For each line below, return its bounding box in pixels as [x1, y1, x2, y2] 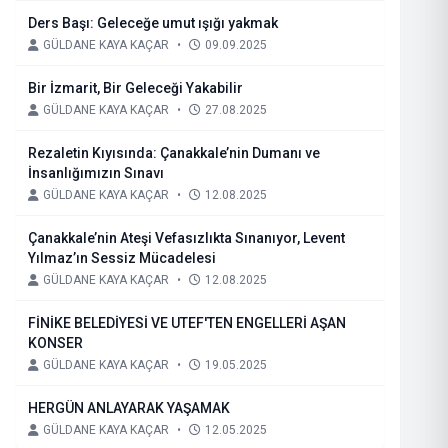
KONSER [28, 335, 83, 351]
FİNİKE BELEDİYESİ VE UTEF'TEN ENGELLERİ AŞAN [28, 315, 346, 331]
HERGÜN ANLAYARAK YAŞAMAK [28, 400, 230, 416]
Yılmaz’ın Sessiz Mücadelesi [28, 250, 216, 266]
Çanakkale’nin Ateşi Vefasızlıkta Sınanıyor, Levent [28, 230, 155, 246]
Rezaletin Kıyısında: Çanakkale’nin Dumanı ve [28, 145, 320, 161]
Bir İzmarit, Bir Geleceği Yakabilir [28, 80, 243, 96]
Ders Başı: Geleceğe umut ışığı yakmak [62, 15, 278, 31]
